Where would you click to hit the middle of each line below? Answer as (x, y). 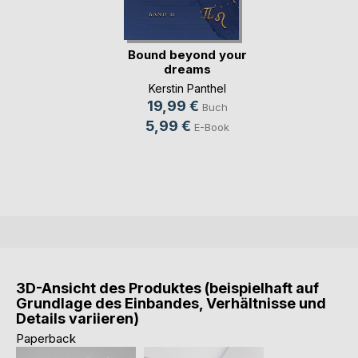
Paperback (46, 339)
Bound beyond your (187, 55)
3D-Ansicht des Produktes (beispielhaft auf (167, 288)
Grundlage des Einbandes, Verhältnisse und (171, 304)
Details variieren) (78, 319)
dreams (187, 70)
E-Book (212, 127)
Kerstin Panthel (187, 89)
